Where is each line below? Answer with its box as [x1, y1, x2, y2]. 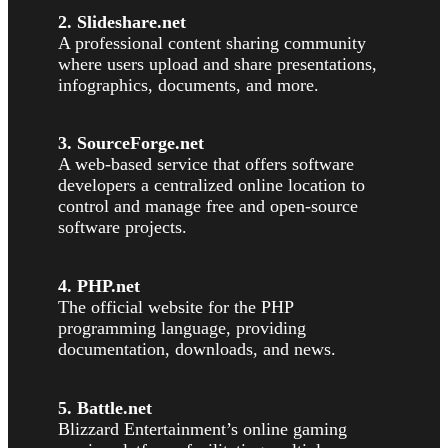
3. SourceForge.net [58, 133, 204, 154]
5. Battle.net [58, 397, 152, 418]
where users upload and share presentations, [58, 53, 377, 74]
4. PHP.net [58, 276, 140, 297]
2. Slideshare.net [58, 11, 186, 32]
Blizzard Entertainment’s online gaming [58, 418, 347, 439]
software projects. [58, 217, 187, 238]
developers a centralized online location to [58, 175, 365, 196]
